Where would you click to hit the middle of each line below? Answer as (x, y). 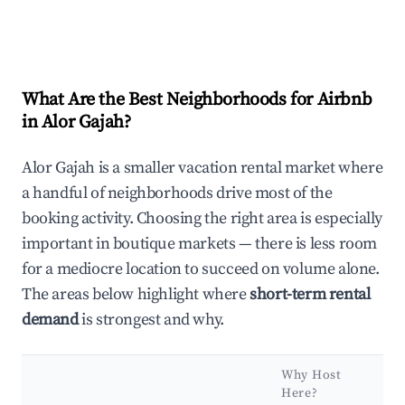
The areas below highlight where (136, 295)
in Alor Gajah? (76, 123)
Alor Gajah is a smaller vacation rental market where (202, 168)
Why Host (311, 376)
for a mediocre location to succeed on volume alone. (201, 269)
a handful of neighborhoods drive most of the (177, 193)
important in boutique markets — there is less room (200, 244)
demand (50, 320)
